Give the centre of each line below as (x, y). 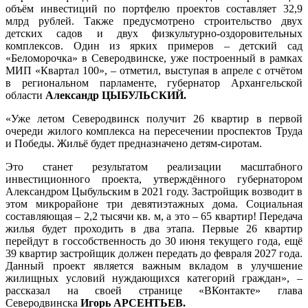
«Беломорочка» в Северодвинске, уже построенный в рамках (154, 58)
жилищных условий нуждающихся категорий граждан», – (154, 278)
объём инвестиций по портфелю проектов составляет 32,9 (154, 9)
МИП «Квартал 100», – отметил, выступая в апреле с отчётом (154, 71)
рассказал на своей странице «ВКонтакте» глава (154, 291)
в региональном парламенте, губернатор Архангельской (154, 83)
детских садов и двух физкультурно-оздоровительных (154, 34)
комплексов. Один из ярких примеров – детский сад (154, 46)
